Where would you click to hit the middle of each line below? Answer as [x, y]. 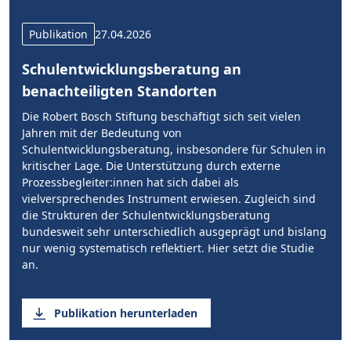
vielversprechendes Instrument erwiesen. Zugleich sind [169, 199]
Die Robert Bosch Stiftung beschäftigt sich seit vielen [161, 116]
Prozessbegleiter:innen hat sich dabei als [130, 182]
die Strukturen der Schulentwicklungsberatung [146, 215]
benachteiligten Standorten [119, 91]
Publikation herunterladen [126, 313]
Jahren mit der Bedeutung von [102, 133]
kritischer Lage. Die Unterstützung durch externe [151, 166]
